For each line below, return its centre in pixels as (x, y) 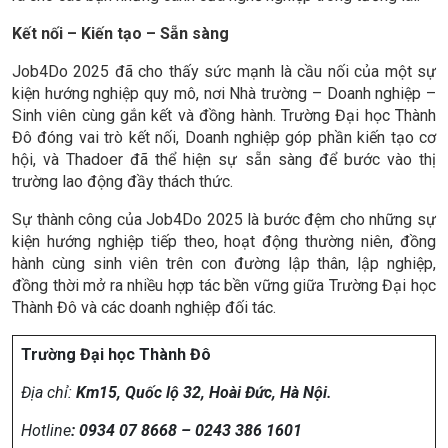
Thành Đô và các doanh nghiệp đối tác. (144, 308)
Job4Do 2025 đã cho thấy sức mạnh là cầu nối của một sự (224, 72)
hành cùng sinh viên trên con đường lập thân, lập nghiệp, (224, 264)
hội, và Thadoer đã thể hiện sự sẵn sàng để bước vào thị (224, 160)
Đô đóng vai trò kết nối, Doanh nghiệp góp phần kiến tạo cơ (224, 138)
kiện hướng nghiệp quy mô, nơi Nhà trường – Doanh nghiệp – (224, 94)
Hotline (46, 431)
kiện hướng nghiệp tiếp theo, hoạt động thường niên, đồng (224, 242)
